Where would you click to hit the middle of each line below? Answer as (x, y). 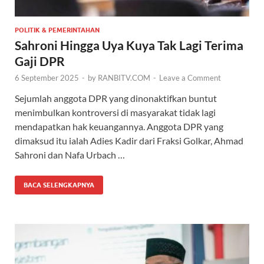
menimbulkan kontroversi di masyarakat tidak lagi (115, 113)
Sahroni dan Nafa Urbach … (70, 155)
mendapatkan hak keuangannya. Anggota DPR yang (119, 127)
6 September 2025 (47, 78)
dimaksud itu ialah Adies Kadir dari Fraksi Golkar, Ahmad (129, 141)
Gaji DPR (40, 61)
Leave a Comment (190, 78)
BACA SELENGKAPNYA (59, 185)
